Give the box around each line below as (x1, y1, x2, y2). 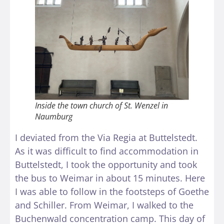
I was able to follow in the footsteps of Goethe (15, 185, 209, 198)
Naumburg (35, 111, 72, 122)
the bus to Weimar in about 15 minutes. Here (15, 172, 205, 184)
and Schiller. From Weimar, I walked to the (15, 199, 193, 211)
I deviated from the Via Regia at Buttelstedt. (15, 131, 197, 144)
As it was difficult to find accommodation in (15, 145, 198, 157)
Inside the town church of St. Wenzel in (35, 100, 168, 111)
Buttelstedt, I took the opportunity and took (15, 158, 197, 171)
